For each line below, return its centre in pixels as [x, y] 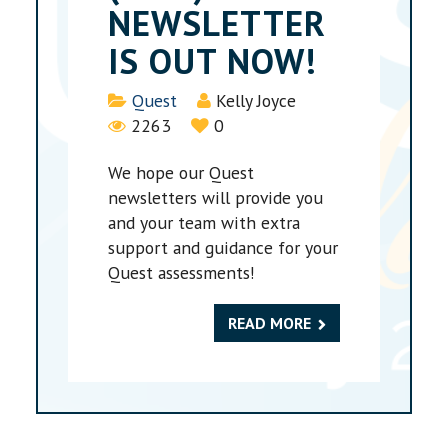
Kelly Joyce [256, 101]
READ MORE [269, 323]
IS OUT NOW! [213, 60]
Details [135, 100]
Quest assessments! [182, 273]
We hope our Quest [181, 173]
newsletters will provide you [216, 198]
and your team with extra [204, 223]
